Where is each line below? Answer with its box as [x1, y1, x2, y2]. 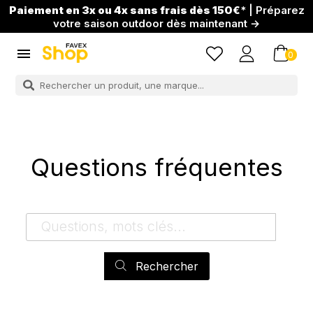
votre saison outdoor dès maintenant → [53, 16, 260, 30]
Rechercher [131, 259, 198, 274]
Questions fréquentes [30, 152, 283, 182]
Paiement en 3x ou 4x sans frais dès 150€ [8, 3, 240, 17]
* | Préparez [240, 3, 305, 17]
